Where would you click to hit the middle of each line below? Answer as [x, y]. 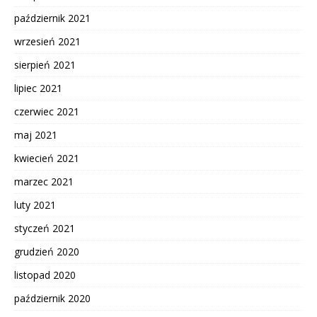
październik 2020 [52, 299]
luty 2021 [35, 205]
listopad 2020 [45, 275]
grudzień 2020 [47, 252]
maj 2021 [36, 135]
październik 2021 [52, 18]
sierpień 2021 [45, 65]
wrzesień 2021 [47, 42]
